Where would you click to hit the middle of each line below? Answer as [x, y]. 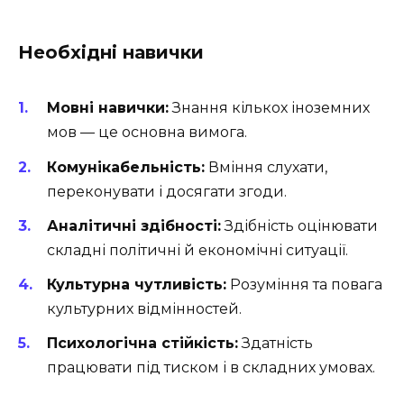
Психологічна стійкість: [142, 344]
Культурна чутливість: [137, 284]
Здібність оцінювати [299, 225]
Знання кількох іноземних [269, 108]
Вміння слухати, [266, 167]
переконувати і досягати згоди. [167, 191]
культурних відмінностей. [144, 308]
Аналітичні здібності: [134, 225]
